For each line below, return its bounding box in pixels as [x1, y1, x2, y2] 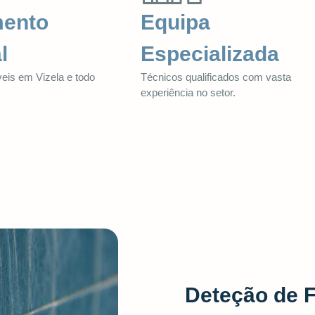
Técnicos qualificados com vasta [141, 70, 291, 83]
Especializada [141, 41, 279, 65]
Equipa [141, 10, 210, 34]
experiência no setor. [141, 86, 236, 98]
